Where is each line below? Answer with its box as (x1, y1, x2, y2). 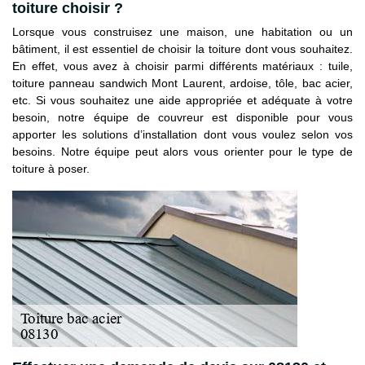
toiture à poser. (12, 162, 90, 176)
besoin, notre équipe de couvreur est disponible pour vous (12, 111, 353, 125)
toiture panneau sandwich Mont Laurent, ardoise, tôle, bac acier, (12, 77, 353, 90)
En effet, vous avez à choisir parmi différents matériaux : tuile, (12, 59, 353, 73)
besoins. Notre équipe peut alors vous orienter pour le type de (12, 145, 353, 159)
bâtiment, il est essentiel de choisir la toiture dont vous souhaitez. (12, 42, 353, 56)
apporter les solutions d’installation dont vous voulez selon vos (12, 128, 353, 142)
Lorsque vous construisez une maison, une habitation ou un (12, 25, 353, 39)
